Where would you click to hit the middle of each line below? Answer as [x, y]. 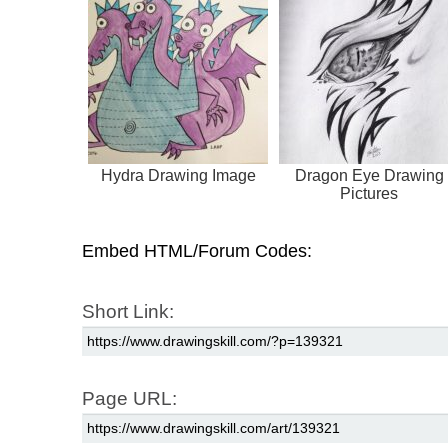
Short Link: [128, 311]
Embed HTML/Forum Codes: [197, 250]
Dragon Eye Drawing [369, 175]
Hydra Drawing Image [178, 175]
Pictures [369, 193]
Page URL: [129, 398]
